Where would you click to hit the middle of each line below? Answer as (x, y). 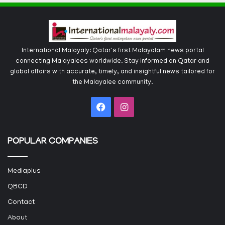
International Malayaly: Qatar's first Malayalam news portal (113, 51)
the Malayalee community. (113, 83)
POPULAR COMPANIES (53, 142)
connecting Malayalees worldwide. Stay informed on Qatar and (113, 62)
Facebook (125, 107)
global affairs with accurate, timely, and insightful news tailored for (113, 72)
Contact (21, 203)
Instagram (147, 107)
